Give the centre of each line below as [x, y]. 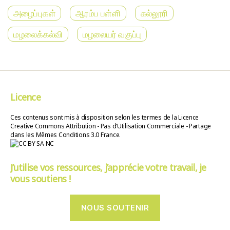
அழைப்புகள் [34, 13]
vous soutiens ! [40, 179]
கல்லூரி [154, 13]
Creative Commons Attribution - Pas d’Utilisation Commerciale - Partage [111, 126]
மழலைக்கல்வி [38, 34]
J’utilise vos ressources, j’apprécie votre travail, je [108, 168]
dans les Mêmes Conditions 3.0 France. [66, 135]
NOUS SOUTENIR [115, 207]
